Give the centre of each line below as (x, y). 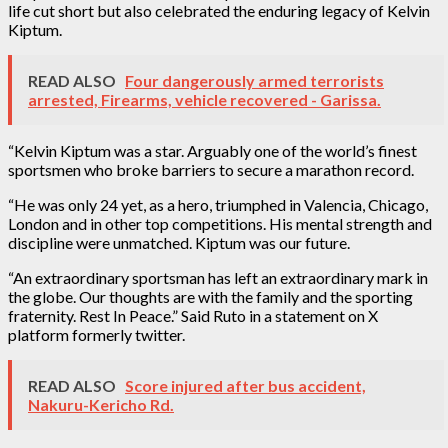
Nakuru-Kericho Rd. (101, 404)
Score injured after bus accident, (245, 385)
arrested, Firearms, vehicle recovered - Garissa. (204, 99)
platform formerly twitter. (96, 334)
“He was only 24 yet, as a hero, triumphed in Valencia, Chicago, (218, 204)
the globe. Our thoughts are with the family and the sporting (210, 296)
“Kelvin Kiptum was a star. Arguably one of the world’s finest (212, 150)
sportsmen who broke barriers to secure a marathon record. (211, 169)
